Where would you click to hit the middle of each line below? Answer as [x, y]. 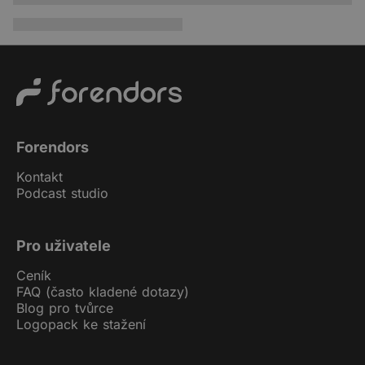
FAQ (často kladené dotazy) [103, 292]
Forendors [53, 147]
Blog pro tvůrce [65, 308]
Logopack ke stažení [81, 325]
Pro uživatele [64, 246]
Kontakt [40, 176]
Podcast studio [62, 193]
